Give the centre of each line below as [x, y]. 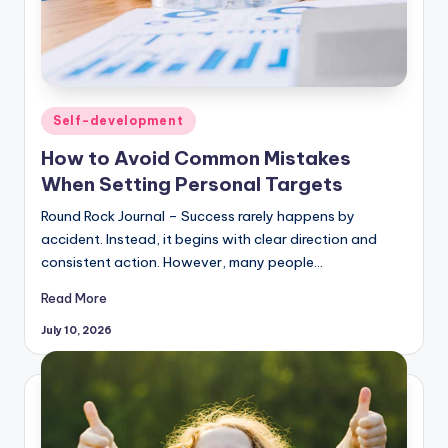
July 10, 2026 [76, 330]
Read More [74, 297]
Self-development [118, 120]
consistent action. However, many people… [182, 261]
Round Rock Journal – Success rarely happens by [198, 215]
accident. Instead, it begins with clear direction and [209, 238]
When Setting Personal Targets [192, 183]
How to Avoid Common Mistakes [196, 157]
